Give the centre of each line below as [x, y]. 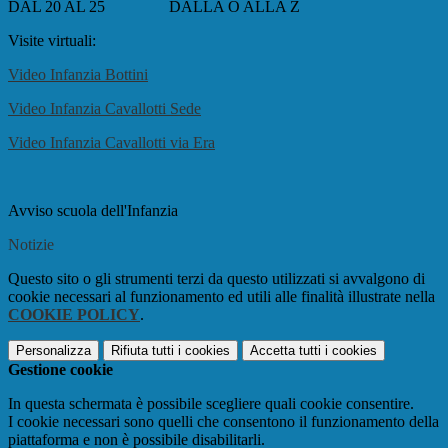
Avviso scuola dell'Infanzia [93, 211]
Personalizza [53, 351]
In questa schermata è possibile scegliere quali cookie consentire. [211, 404]
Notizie [31, 245]
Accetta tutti [285, 351]
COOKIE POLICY [74, 315]
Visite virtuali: [52, 41]
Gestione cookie [60, 370]
